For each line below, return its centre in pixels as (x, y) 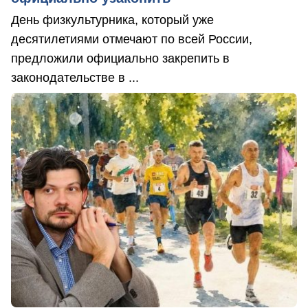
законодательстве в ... (75, 77)
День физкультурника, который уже (112, 20)
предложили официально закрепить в (120, 58)
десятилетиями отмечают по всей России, (132, 39)
